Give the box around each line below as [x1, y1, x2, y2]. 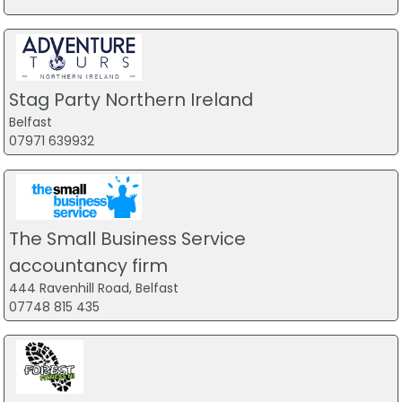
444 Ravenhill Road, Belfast [8, 279, 179, 298]
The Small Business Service [8, 226, 246, 252]
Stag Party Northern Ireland [8, 87, 253, 113]
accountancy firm [8, 253, 168, 279]
